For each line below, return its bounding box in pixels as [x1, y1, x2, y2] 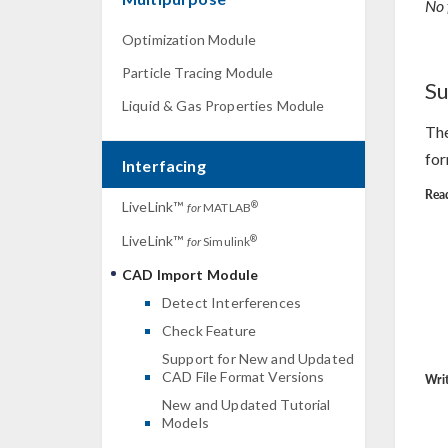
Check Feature [162, 322, 256, 339]
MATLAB [200, 200, 252, 215]
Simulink [200, 234, 251, 249]
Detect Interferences [162, 294, 301, 311]
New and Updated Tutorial [162, 396, 331, 413]
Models [162, 414, 209, 431]
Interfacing [122, 156, 206, 175]
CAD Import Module [122, 266, 259, 283]
